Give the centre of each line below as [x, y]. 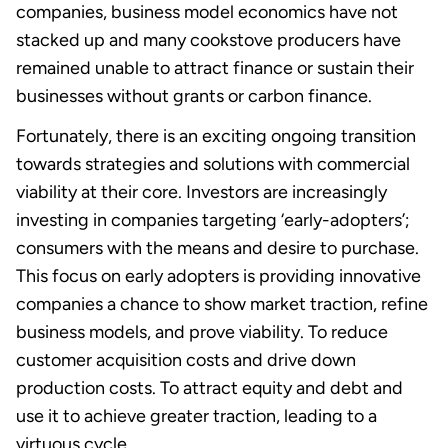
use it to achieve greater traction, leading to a [196, 415]
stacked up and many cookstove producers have [208, 39]
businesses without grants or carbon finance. [194, 95]
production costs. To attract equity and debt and [209, 387]
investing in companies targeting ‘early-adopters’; [213, 219]
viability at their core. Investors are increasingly [201, 191]
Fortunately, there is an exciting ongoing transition [216, 135]
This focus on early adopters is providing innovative [218, 275]
